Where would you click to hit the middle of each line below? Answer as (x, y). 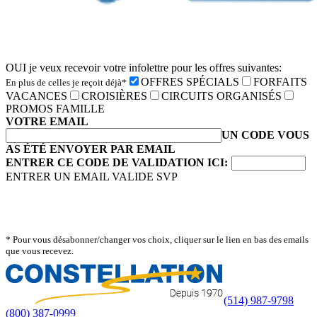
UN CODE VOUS (265, 135)
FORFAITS (280, 82)
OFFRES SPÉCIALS (190, 82)
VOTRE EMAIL (47, 122)
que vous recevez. (40, 251)
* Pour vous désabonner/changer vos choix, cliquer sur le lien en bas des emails (157, 240)
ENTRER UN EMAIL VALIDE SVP (92, 177)
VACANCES (36, 96)
